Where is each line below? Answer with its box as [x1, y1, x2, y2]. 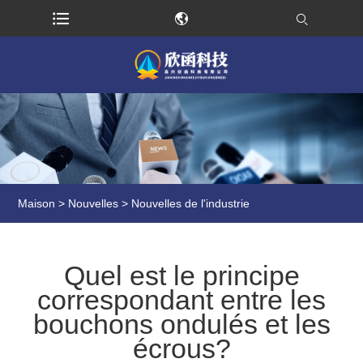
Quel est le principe [63, 260, 300, 292]
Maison [18, 196, 56, 210]
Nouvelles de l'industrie [131, 196, 250, 210]
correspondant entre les [37, 284, 326, 316]
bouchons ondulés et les [32, 309, 331, 340]
